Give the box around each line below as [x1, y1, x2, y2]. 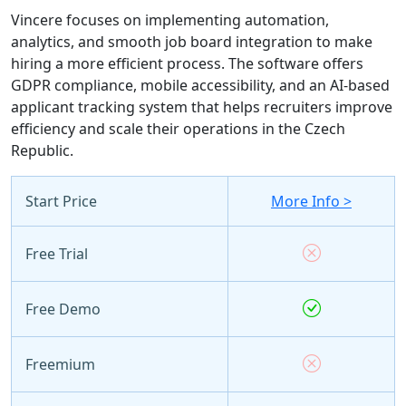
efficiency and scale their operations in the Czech [11, 118, 345, 139]
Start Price [25, 190, 97, 211]
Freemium [25, 353, 95, 374]
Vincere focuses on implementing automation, [11, 9, 329, 30]
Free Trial [25, 243, 88, 264]
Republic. [11, 140, 73, 160]
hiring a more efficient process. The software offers [11, 53, 363, 73]
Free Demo [25, 298, 101, 319]
